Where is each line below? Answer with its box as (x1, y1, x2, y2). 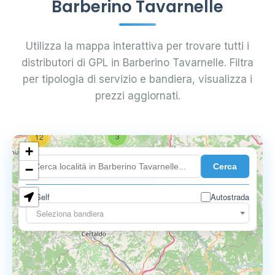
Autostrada (210, 191, 249, 203)
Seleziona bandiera (36, 207, 104, 219)
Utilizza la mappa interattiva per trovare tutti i (26, 40, 249, 52)
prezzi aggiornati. (95, 90, 180, 102)
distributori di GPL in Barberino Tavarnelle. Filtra (21, 56, 254, 69)
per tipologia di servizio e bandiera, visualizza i (23, 73, 252, 85)
